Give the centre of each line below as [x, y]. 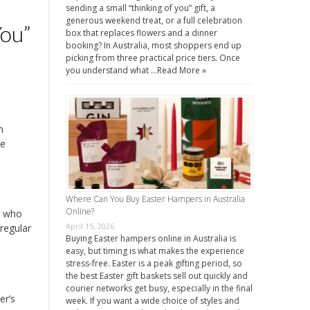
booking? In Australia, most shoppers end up [153, 46]
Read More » [181, 71]
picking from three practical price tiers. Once [153, 58]
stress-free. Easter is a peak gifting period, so [154, 264]
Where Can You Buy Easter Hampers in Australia [155, 199]
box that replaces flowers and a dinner [141, 33]
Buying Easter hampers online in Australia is [151, 239]
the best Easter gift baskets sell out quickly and [156, 276]
